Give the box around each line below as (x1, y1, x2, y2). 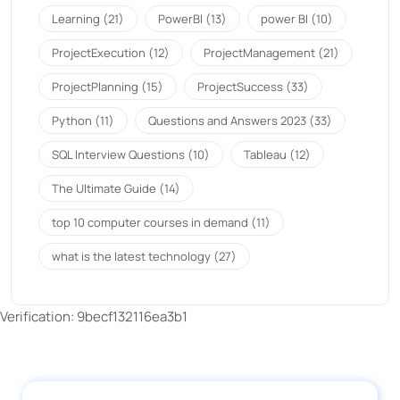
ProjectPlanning (52, 78, 138, 95)
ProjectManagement (204, 44, 315, 61)
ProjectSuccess (197, 78, 283, 95)
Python (52, 112, 92, 129)
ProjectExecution (52, 44, 146, 61)
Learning (52, 10, 100, 27)
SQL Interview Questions (52, 146, 185, 162)
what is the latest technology (52, 247, 211, 264)
